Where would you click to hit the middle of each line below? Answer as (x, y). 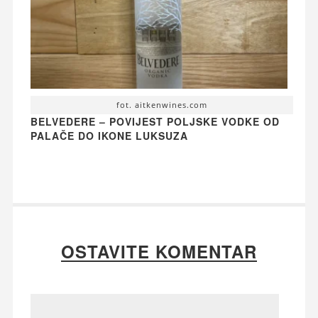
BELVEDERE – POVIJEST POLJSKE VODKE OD (155, 121)
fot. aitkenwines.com (162, 104)
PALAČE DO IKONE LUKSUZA (109, 135)
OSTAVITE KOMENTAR (159, 251)
